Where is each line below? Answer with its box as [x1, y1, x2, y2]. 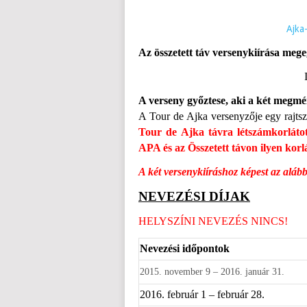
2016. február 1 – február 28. [140, 288, 265, 300]
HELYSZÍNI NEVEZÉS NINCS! [138, 215, 288, 227]
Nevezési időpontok [140, 243, 230, 254]
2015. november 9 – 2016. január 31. [140, 267, 287, 277]
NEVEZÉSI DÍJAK [138, 189, 250, 204]
